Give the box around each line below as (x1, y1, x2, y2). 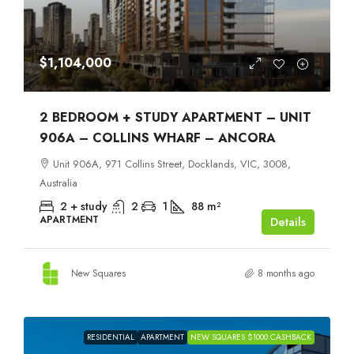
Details (270, 213, 306, 231)
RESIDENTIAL (87, 330, 134, 343)
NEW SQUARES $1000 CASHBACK (190, 330, 311, 343)
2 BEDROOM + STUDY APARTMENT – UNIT (40, 107, 311, 126)
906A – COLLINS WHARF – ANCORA (40, 128, 276, 147)
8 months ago (258, 265, 314, 281)
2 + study (60, 198, 107, 214)
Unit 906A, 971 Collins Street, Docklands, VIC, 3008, (53, 156, 291, 171)
